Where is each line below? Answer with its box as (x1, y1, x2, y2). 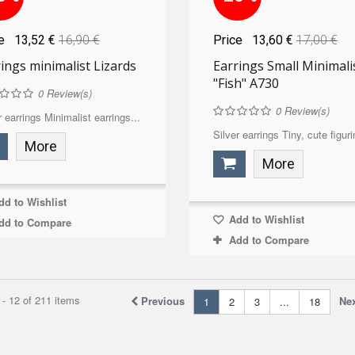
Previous (141, 292, 185, 308)
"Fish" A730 (212, 74, 279, 92)
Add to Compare (228, 231, 309, 247)
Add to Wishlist (225, 211, 304, 227)
